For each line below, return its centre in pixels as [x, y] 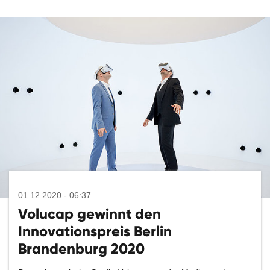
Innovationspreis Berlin [95, 231]
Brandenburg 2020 [81, 249]
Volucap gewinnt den [89, 214]
